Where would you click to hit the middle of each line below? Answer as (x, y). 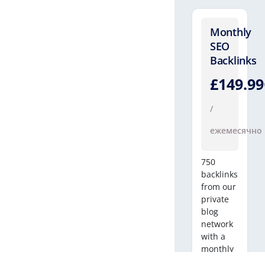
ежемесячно (236, 130)
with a (213, 236)
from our (219, 187)
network (217, 224)
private (215, 199)
